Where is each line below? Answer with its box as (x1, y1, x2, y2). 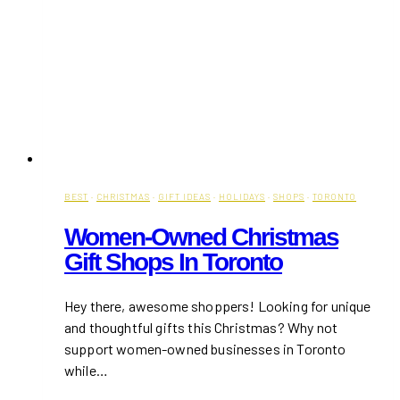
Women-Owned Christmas (64, 222, 338, 251)
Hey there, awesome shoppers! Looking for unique (64, 296, 371, 314)
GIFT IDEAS (158, 191, 211, 203)
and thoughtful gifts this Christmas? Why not (64, 318, 338, 336)
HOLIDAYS (219, 191, 265, 203)
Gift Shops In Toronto (64, 247, 282, 276)
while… (64, 361, 108, 379)
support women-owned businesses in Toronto (64, 339, 346, 357)
